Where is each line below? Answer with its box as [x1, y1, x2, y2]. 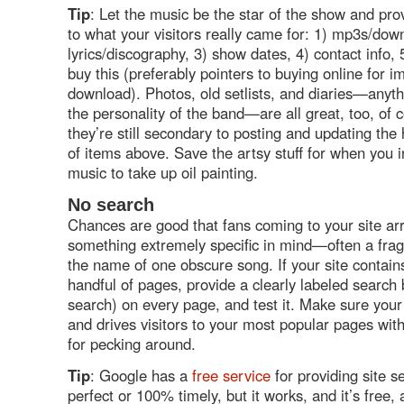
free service [192, 364, 271, 386]
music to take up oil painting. [68, 161, 258, 183]
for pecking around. [68, 332, 209, 354]
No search [68, 194, 154, 215]
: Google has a [90, 364, 192, 386]
